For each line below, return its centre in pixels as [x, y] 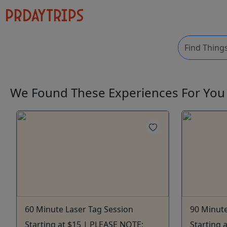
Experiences [145, 93]
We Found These [59, 93]
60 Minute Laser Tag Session [79, 209]
